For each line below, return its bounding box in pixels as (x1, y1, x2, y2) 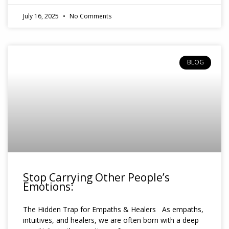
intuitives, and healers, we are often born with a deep (23, 215, 199, 225)
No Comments (68, 12, 111, 21)
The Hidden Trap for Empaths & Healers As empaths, (23, 204, 203, 215)
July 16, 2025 (23, 12, 60, 21)
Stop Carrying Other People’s (23, 170, 170, 185)
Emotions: (23, 179, 74, 194)
